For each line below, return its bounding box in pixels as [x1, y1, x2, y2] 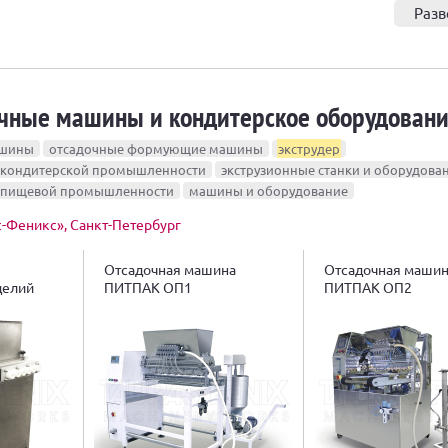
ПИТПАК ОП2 [324, 277, 412, 296]
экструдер [278, 140, 340, 158]
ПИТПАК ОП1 [104, 277, 192, 296]
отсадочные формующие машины [49, 140, 263, 158]
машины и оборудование [189, 182, 348, 200]
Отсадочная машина [104, 259, 236, 278]
